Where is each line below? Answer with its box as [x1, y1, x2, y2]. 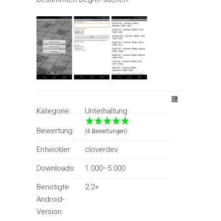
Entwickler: [37, 145, 72, 154]
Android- [37, 195, 64, 204]
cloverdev [85, 145, 118, 154]
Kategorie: [37, 107, 71, 115]
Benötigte [37, 183, 69, 191]
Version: [37, 207, 63, 216]
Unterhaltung [85, 107, 127, 115]
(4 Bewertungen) [85, 128, 127, 135]
